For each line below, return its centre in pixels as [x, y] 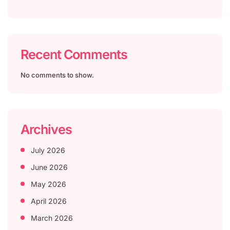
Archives [46, 129]
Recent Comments [74, 54]
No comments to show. [57, 75]
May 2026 [49, 184]
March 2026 [52, 218]
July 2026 [48, 150]
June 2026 [49, 167]
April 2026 [49, 201]
